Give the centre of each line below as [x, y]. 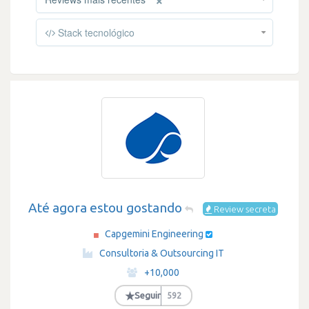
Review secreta [244, 209]
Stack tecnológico [95, 32]
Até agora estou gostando [105, 208]
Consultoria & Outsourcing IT [161, 253]
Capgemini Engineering [154, 234]
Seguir [148, 295]
